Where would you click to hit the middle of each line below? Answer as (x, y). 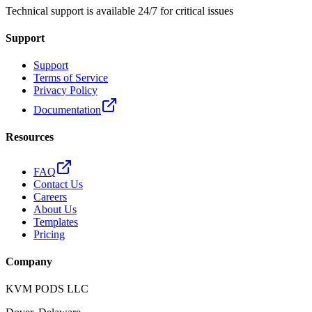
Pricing (49, 234)
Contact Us (58, 184)
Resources (30, 137)
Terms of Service (71, 78)
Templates (56, 221)
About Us (55, 209)
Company (29, 262)
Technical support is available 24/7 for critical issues (119, 10)
